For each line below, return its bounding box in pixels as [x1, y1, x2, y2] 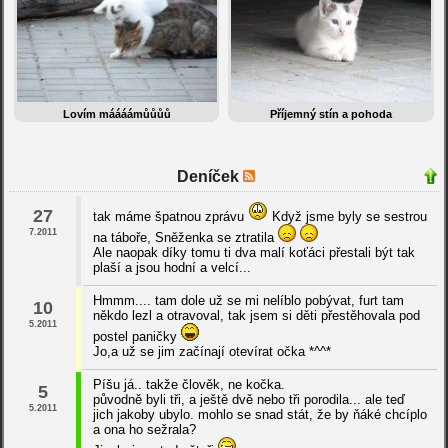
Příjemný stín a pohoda [270, 107, 393, 120]
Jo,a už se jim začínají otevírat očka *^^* [92, 344, 331, 360]
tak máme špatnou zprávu [92, 209, 248, 225]
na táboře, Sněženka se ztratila [92, 230, 278, 246]
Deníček [176, 168, 243, 186]
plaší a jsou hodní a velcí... [92, 260, 251, 276]
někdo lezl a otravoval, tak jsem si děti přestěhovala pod [92, 308, 420, 324]
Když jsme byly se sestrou [267, 209, 427, 225]
